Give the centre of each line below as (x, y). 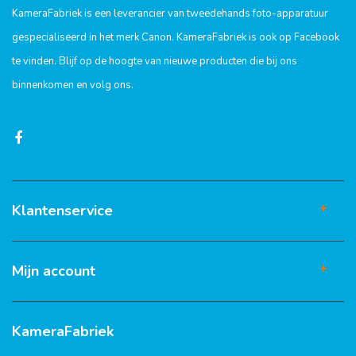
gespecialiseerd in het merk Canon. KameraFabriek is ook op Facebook (176, 37)
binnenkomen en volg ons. (73, 85)
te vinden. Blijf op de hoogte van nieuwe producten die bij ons (155, 61)
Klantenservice (62, 211)
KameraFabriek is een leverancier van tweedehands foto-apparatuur (170, 14)
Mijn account (54, 271)
